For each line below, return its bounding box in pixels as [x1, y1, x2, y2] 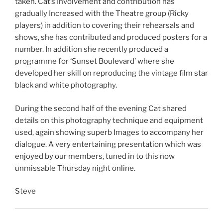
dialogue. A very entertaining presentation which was [15, 139, 201, 149]
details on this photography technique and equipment [15, 115, 203, 125]
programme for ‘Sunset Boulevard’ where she [15, 57, 174, 66]
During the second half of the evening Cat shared [15, 104, 187, 113]
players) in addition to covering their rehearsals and [15, 21, 194, 30]
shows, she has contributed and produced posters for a [15, 33, 207, 42]
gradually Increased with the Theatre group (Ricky [15, 9, 189, 18]
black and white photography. [15, 81, 117, 90]
